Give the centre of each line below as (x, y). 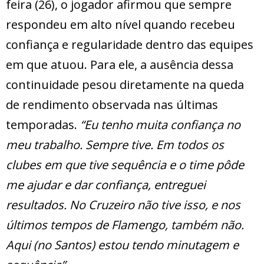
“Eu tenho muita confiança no (159, 125)
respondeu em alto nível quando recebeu (121, 25)
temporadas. (42, 125)
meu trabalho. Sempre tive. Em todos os (115, 145)
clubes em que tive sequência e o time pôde (125, 165)
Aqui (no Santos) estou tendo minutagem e (122, 245)
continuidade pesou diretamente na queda (125, 85)
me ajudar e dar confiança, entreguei (106, 185)
